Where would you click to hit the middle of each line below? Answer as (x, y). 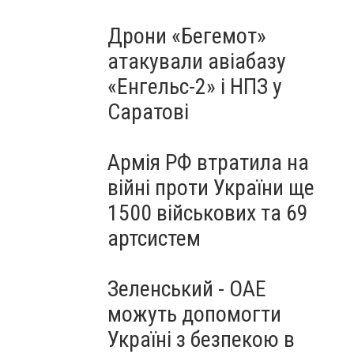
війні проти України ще (211, 188)
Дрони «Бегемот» (187, 36)
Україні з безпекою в (201, 339)
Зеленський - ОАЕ (187, 289)
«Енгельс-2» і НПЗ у (195, 87)
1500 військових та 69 (208, 213)
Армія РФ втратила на (208, 162)
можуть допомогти (194, 314)
